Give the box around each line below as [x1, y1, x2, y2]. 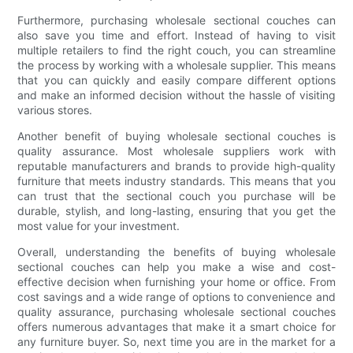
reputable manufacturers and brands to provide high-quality [17, 159, 336, 173]
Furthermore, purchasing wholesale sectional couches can [17, 13, 336, 28]
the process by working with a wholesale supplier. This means [17, 58, 336, 72]
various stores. [17, 103, 93, 117]
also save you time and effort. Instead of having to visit [17, 28, 336, 43]
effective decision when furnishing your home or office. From [17, 275, 336, 289]
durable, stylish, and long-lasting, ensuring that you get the [17, 204, 336, 218]
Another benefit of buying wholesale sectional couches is [17, 129, 336, 143]
